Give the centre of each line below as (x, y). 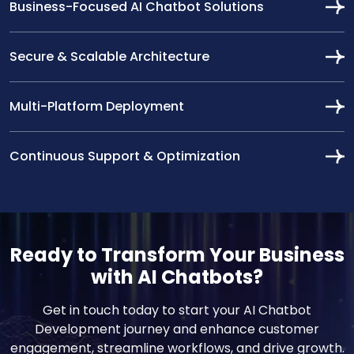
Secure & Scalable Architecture (109, 57)
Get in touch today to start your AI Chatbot (177, 311)
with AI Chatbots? (177, 277)
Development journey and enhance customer (177, 330)
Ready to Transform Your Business (177, 255)
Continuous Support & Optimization (125, 156)
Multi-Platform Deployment (97, 107)
